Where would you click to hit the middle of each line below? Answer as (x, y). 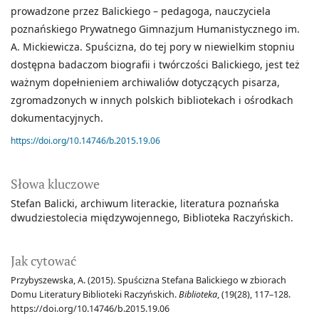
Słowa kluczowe (55, 184)
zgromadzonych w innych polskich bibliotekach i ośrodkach (152, 100)
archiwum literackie (127, 204)
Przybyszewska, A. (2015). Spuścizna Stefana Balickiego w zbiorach (148, 281)
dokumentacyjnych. (57, 118)
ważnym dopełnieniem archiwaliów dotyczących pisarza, (145, 83)
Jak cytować (43, 261)
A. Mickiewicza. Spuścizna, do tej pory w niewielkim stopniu (153, 47)
